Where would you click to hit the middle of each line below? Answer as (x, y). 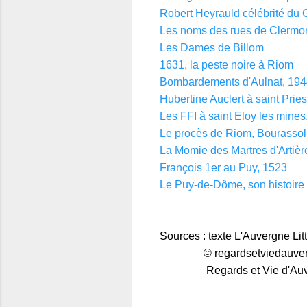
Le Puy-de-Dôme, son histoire (232, 184)
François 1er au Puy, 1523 (223, 167)
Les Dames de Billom (212, 47)
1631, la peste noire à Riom (226, 64)
